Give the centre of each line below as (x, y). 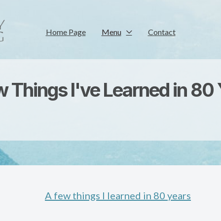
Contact (162, 32)
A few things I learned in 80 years (118, 195)
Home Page (66, 32)
